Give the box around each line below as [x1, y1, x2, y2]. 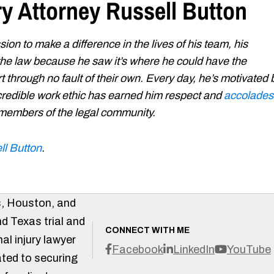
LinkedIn [173, 243, 215, 256]
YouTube [227, 243, 271, 256]
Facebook [112, 243, 163, 256]
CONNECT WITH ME [105, 225, 190, 235]
